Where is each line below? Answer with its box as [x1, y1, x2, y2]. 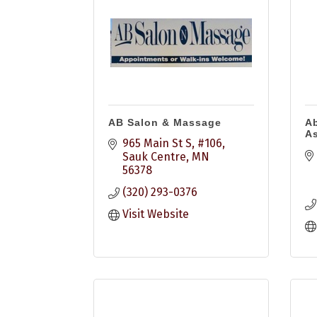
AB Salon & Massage [108, 117, 221, 128]
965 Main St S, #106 [122, 137, 222, 150]
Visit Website [122, 207, 189, 221]
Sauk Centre [122, 150, 186, 163]
